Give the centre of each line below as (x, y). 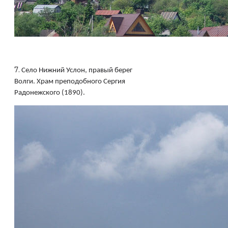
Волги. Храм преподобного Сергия (70, 82)
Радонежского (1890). (50, 93)
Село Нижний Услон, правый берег (77, 70)
